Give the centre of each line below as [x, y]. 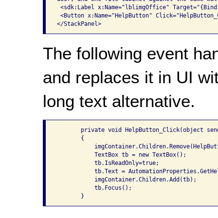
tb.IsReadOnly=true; [108, 163]
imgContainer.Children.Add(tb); [127, 179]
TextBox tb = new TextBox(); [121, 154]
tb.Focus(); [94, 188]
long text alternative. [119, 101]
